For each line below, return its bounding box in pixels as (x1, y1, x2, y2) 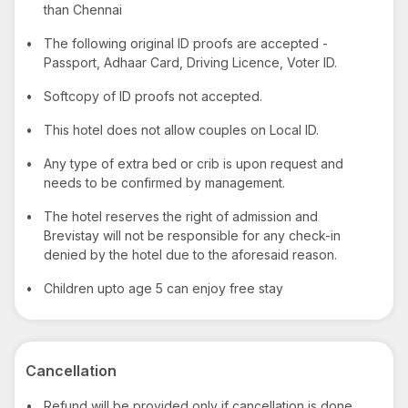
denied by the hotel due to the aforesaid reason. (44, 246, 337, 262)
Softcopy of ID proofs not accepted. (44, 87, 262, 104)
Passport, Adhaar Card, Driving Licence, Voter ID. (44, 54, 337, 70)
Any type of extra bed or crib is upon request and (44, 155, 343, 171)
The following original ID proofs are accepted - (44, 35, 328, 51)
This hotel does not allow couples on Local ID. (44, 121, 319, 138)
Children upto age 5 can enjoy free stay (44, 280, 283, 296)
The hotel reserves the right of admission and (44, 208, 318, 224)
